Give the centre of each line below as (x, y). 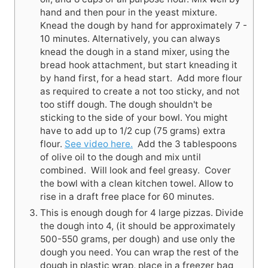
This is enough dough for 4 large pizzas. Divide (142, 213)
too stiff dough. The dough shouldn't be (126, 105)
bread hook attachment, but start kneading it (139, 65)
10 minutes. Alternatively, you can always (130, 39)
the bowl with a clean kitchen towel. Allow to (137, 184)
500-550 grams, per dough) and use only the (138, 239)
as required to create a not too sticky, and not (140, 92)
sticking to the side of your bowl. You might (134, 118)
